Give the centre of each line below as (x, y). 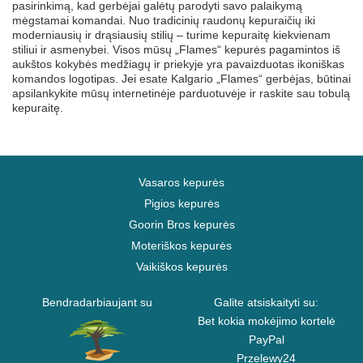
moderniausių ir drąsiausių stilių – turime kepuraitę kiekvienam (171, 35)
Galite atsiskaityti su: (266, 302)
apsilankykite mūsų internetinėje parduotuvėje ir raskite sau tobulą (181, 93)
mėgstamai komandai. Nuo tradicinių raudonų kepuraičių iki (164, 20)
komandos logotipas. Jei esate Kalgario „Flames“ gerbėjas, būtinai (181, 79)
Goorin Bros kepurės (181, 224)
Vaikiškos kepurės (181, 267)
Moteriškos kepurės (181, 246)
